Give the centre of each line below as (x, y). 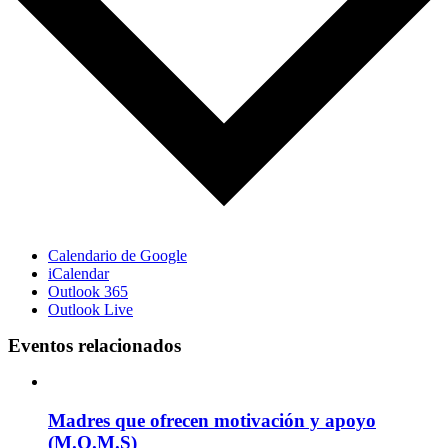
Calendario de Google (117, 256)
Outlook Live (90, 310)
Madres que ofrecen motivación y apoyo (212, 420)
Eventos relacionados (94, 346)
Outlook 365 (88, 292)
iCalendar (78, 274)
